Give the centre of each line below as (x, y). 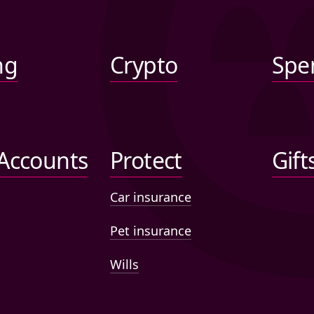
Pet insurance (151, 231)
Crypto (144, 65)
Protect (146, 161)
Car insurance (151, 197)
